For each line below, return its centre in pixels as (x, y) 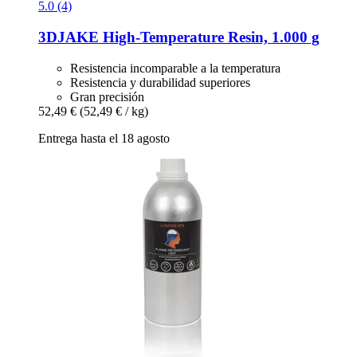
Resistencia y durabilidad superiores (160, 82)
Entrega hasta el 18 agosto (104, 138)
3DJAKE (69, 37)
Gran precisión (107, 96)
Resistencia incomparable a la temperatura (175, 68)
